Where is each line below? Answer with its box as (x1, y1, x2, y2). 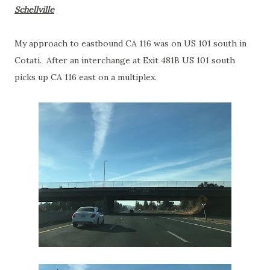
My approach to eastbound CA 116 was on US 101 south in (14, 38, 246, 49)
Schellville (14, 4, 54, 15)
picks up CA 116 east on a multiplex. (14, 72, 157, 83)
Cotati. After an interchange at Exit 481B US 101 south (14, 55, 235, 66)
